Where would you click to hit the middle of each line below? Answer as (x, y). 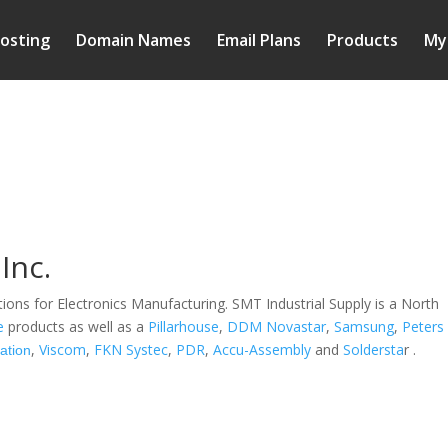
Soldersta (374, 349)
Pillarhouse (184, 326)
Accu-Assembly (264, 349)
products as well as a (76, 326)
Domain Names (133, 40)
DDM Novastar (277, 326)
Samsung (364, 326)
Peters (423, 326)
